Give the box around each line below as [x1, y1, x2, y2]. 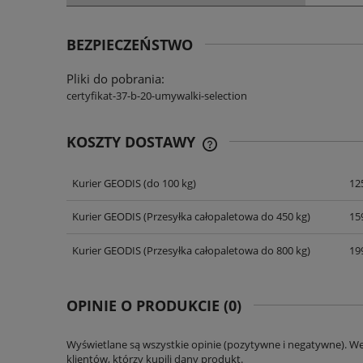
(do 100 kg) [140, 175, 196, 190]
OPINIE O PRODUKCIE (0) [66, 295, 241, 315]
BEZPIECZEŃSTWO [66, 35, 193, 55]
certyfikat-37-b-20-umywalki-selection [66, 88, 247, 104]
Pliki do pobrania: [66, 70, 164, 88]
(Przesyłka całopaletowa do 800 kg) [140, 242, 310, 258]
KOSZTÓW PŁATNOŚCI [216, 193, 329, 208]
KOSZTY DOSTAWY [66, 132, 199, 152]
